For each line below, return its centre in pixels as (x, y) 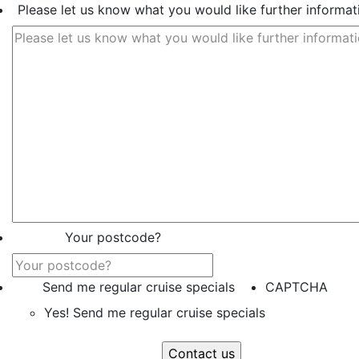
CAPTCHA (296, 287)
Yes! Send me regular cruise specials (155, 313)
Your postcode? (113, 237)
